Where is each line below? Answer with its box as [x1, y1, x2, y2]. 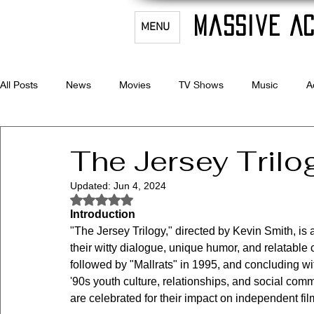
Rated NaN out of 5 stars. [101, 193, 214, 205]
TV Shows [179, 78, 224, 90]
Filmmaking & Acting [121, 134, 211, 146]
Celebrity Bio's [28, 134, 93, 146]
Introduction [70, 208, 135, 220]
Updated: [70, 180, 114, 191]
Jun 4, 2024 [114, 180, 166, 191]
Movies [119, 78, 151, 90]
